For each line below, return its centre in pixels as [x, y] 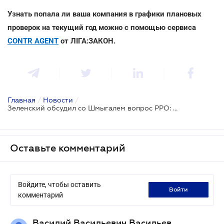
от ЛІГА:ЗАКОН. [87, 41]
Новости [58, 100]
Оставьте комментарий [68, 148]
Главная [21, 100]
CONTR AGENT [33, 41]
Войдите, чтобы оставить [59, 184]
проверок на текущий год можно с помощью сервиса [102, 27]
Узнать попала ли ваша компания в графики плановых [104, 14]
